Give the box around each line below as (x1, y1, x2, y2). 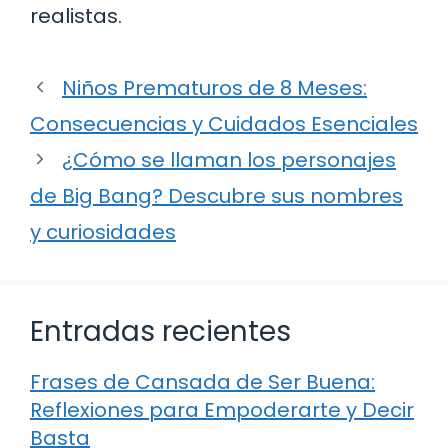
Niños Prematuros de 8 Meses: (62, 73, 367, 102)
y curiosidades (30, 217, 176, 246)
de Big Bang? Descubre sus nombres (30, 181, 403, 210)
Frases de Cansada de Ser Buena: (30, 367, 375, 396)
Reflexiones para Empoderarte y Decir (30, 395, 414, 424)
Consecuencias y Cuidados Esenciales (30, 109, 418, 138)
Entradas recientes (30, 311, 291, 351)
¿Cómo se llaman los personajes (62, 145, 396, 174)
